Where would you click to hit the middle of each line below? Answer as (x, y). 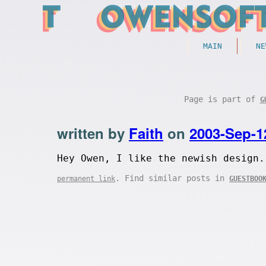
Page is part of (222, 99)
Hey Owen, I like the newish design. (161, 158)
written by (93, 133)
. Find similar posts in (172, 178)
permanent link (86, 179)
